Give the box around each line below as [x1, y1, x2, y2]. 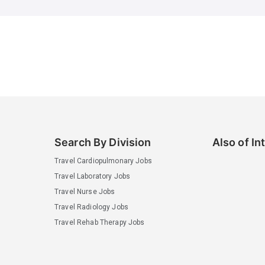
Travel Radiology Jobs [54, 202, 128, 211]
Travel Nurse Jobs [54, 187, 115, 196]
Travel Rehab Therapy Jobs [54, 218, 145, 227]
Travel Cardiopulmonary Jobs [54, 156, 152, 165]
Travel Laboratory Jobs [54, 172, 131, 180]
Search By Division [54, 135, 151, 148]
